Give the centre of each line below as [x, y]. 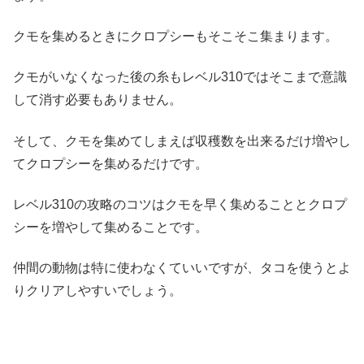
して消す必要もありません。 [97, 100]
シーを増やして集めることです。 [110, 227]
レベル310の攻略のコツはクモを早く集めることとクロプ [180, 205]
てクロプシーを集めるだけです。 [110, 163]
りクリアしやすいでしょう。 [97, 291]
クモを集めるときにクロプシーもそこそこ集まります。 [175, 36]
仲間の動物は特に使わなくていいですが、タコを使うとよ [182, 268]
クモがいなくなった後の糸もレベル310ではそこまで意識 [180, 77]
